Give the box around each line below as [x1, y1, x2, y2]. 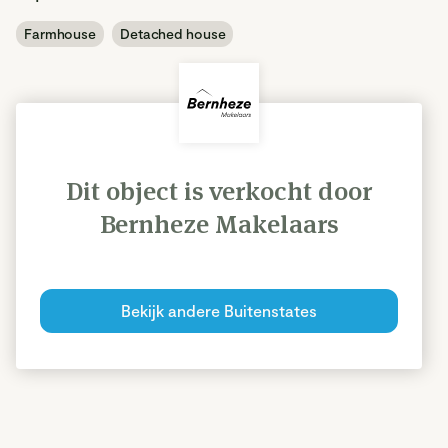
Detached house [120, 25, 226, 42]
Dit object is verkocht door [66, 175, 372, 207]
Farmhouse [24, 25, 96, 42]
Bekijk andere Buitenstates [121, 301, 317, 320]
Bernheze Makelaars [99, 208, 339, 240]
